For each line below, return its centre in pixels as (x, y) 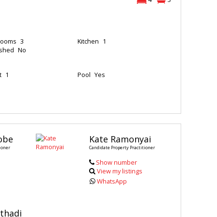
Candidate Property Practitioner (122, 148)
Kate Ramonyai (120, 139)
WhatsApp (112, 181)
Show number (116, 163)
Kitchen (88, 41)
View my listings (120, 171)
